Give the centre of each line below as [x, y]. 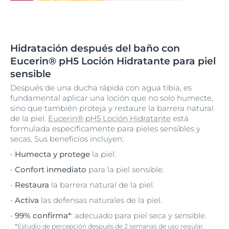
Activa [27, 200]
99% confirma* [43, 215]
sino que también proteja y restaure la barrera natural [112, 108]
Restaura [32, 185]
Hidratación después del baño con [95, 48]
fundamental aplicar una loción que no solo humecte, [112, 98]
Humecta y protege [52, 154]
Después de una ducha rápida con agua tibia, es [101, 87]
